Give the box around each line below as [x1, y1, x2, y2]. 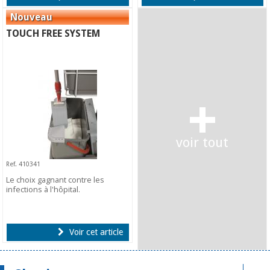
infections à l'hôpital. [6, 184, 81, 195]
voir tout [176, 134, 229, 151]
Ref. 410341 [6, 160, 41, 168]
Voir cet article [66, 227, 123, 237]
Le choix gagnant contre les [6, 174, 105, 186]
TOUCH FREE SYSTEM [6, 27, 101, 39]
